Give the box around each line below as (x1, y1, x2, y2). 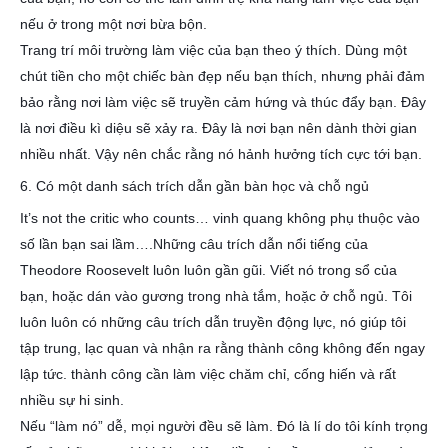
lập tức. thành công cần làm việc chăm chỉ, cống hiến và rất (20, 366, 396, 382)
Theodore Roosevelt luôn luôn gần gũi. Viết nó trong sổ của (20, 262, 397, 278)
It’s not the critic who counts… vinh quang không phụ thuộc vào (20, 210, 420, 226)
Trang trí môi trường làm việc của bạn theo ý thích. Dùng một (20, 42, 407, 58)
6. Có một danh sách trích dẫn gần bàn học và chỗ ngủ (20, 178, 369, 194)
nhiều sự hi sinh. (20, 392, 124, 408)
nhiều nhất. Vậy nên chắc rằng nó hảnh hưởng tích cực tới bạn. (20, 146, 422, 162)
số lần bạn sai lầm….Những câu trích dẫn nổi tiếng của (20, 236, 368, 252)
